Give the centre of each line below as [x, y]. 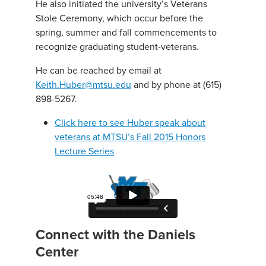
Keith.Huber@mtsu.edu [83, 85]
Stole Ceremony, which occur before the [119, 18]
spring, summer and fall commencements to [126, 32]
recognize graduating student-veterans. [117, 47]
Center [57, 251]
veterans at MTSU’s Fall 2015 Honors [130, 137]
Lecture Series [84, 151]
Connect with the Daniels [115, 234]
